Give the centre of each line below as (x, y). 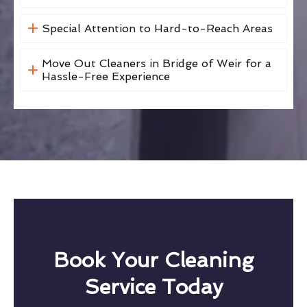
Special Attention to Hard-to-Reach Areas (157, 28)
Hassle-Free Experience (106, 76)
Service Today (153, 286)
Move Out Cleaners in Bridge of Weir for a (156, 63)
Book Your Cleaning (153, 260)
